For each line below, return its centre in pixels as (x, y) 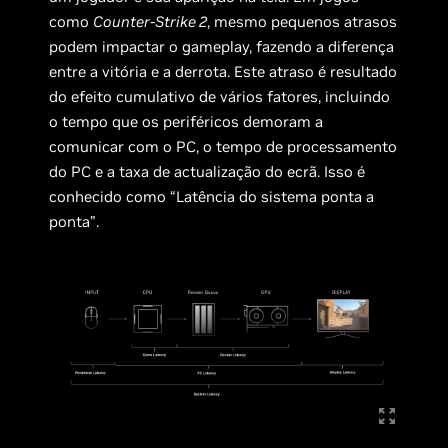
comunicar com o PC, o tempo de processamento (223, 147)
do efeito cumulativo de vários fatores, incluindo (220, 97)
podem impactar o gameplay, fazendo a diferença (222, 47)
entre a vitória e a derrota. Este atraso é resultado (223, 72)
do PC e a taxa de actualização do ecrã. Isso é (207, 172)
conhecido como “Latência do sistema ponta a (212, 197)
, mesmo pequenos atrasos (302, 22)
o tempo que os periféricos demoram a (186, 122)
